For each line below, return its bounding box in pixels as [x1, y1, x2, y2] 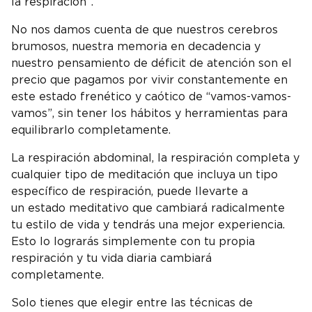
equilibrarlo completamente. [11, 125, 174, 136]
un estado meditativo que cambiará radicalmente [11, 203, 285, 214]
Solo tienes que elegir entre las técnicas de [11, 297, 253, 309]
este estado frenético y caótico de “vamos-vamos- [11, 91, 291, 103]
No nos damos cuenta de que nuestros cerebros [11, 24, 278, 36]
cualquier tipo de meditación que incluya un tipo [11, 169, 278, 181]
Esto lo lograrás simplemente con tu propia [11, 236, 255, 248]
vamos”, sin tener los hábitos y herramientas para [11, 108, 288, 120]
